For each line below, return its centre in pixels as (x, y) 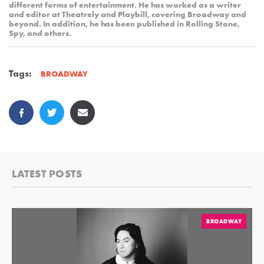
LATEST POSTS (47, 173)
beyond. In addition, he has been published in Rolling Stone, (124, 23)
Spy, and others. (40, 33)
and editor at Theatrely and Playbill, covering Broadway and (128, 14)
